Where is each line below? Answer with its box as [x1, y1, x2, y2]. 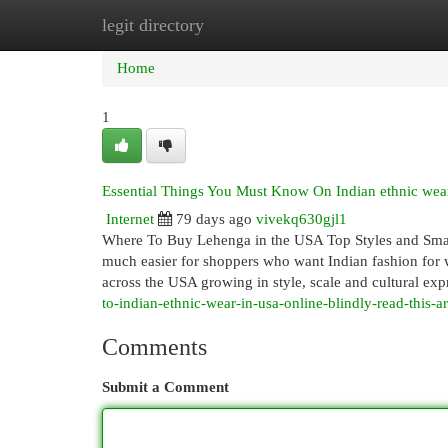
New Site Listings [200, 17, 309, 33]
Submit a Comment [102, 379, 229, 395]
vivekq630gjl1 [256, 211, 347, 227]
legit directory [102, 15, 204, 35]
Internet [106, 211, 154, 227]
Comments [102, 334, 207, 360]
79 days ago [176, 211, 252, 227]
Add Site [339, 17, 393, 33]
